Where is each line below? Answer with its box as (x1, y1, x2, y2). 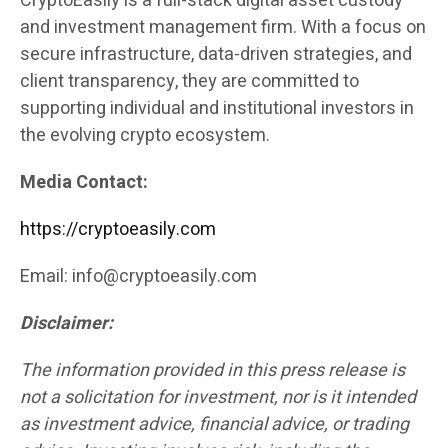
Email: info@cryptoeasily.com (20, 263, 257, 291)
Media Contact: (20, 169, 148, 197)
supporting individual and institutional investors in (20, 95, 414, 123)
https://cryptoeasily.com (20, 216, 216, 244)
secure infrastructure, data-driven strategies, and (20, 41, 412, 69)
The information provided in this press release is (20, 357, 405, 385)
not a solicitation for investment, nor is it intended (20, 384, 416, 412)
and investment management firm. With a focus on (20, 14, 426, 42)
